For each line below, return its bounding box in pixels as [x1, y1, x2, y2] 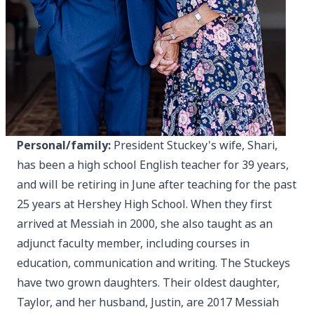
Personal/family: [17, 137, 114, 154]
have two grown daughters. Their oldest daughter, [17, 275, 280, 292]
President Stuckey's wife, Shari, [114, 137, 278, 154]
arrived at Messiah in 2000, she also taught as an [17, 216, 273, 233]
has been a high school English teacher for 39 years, [17, 157, 289, 174]
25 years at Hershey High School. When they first [17, 196, 272, 213]
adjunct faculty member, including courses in [17, 235, 250, 252]
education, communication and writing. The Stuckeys [17, 255, 290, 272]
